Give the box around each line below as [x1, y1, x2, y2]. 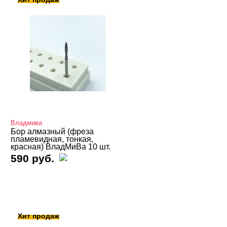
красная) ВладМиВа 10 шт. [11, 142, 111, 151]
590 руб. [11, 153, 55, 164]
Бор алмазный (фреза [11, 127, 94, 136]
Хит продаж [18, 212, 60, 220]
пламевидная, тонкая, [11, 135, 94, 143]
